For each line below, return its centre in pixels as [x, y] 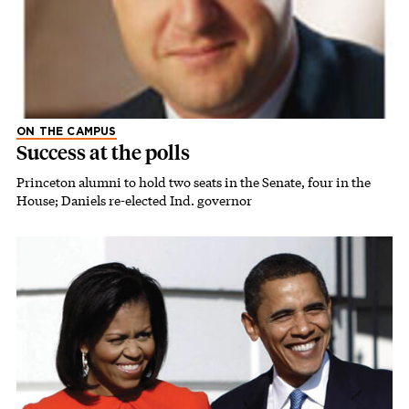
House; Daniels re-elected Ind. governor [134, 201]
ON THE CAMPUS [67, 132]
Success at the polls [103, 153]
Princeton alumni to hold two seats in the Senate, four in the [194, 183]
